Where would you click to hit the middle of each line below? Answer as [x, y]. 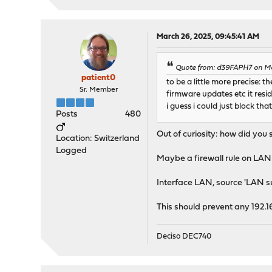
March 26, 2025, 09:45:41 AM [208, 37]
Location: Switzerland [98, 139]
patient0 [99, 78]
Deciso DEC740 [184, 237]
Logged [72, 151]
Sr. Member [98, 90]
